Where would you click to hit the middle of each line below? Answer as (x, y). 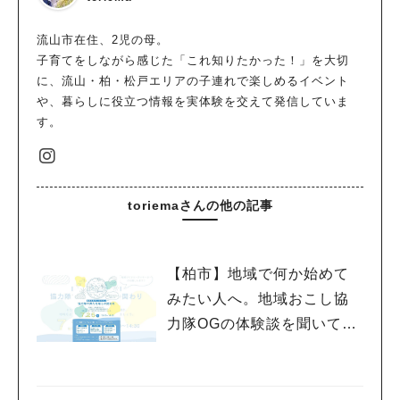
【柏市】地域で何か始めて (258, 274)
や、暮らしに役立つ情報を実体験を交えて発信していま (193, 102)
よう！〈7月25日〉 (233, 349)
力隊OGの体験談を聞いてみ (262, 324)
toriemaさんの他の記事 (200, 206)
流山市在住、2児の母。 (103, 40)
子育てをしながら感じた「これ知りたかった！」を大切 (193, 61)
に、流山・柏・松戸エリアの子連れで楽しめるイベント (193, 81)
